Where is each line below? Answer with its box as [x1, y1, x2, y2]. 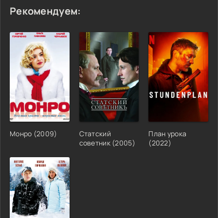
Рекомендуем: [10, 4, 81, 18]
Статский [79, 128, 111, 138]
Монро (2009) [10, 128, 57, 138]
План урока [148, 128, 187, 138]
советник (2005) [79, 138, 135, 147]
